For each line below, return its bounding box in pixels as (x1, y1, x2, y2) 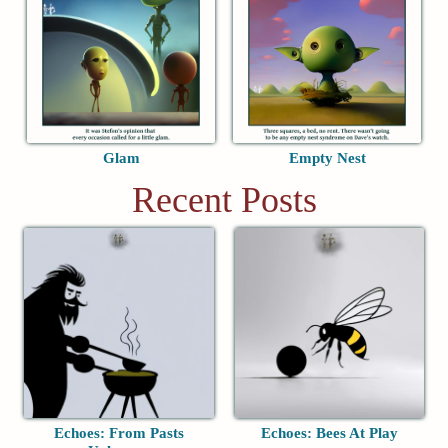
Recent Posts (131, 180, 317, 221)
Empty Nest (288, 150, 366, 167)
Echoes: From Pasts (53, 424, 184, 441)
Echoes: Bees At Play (260, 424, 398, 441)
